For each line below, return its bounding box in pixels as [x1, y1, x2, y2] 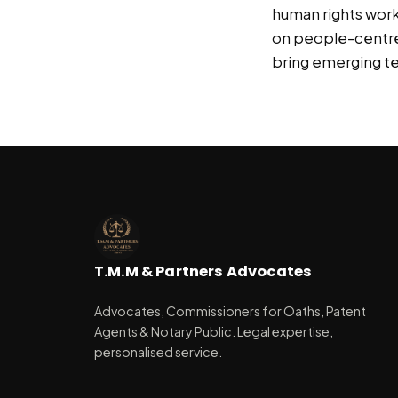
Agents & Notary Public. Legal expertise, [94, 323, 333, 340]
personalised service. [94, 344, 222, 361]
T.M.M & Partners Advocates [94, 260, 313, 282]
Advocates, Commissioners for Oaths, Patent [94, 303, 366, 320]
